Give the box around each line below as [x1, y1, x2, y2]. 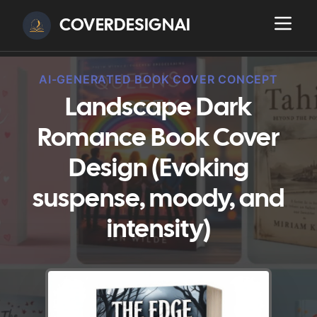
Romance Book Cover [38, 127, 279, 151]
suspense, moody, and [33, 188, 284, 212]
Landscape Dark [65, 97, 252, 120]
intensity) [106, 219, 211, 242]
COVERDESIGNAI [59, 17, 191, 34]
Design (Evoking [68, 158, 249, 181]
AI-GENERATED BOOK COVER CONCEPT [39, 72, 278, 86]
